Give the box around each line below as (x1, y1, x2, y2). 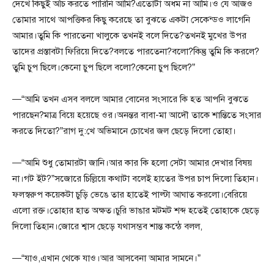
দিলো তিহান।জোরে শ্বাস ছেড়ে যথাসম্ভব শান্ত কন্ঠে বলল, (12, 220, 202, 232)
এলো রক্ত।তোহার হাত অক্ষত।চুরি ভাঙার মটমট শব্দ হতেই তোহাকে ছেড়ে (12, 204, 259, 216)
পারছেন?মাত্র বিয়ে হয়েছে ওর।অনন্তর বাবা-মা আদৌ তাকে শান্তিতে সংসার (12, 109, 261, 120)
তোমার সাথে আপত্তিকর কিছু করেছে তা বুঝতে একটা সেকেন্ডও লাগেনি (12, 13, 250, 25)
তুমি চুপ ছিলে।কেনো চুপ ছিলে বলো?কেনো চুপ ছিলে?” (12, 61, 195, 73)
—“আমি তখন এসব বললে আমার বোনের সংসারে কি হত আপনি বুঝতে (12, 93, 248, 105)
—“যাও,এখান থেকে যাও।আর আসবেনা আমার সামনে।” (12, 252, 201, 264)
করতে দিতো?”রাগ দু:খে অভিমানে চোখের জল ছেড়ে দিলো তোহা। (12, 125, 236, 136)
